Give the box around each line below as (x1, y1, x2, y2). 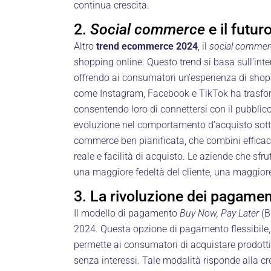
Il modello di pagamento (74, 207, 180, 219)
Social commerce (90, 20, 205, 38)
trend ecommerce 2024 (96, 40, 198, 52)
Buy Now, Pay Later (180, 207, 259, 219)
